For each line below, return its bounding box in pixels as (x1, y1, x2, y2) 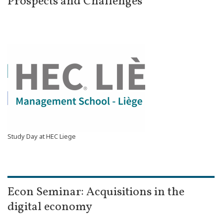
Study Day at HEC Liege (7, 132, 76, 141)
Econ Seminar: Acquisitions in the (7, 184, 184, 201)
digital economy (7, 199, 92, 216)
